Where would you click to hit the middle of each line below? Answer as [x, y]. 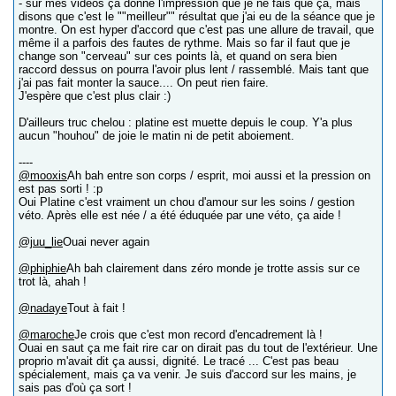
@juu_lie [41, 242]
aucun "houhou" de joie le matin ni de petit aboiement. [156, 136]
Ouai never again [106, 242]
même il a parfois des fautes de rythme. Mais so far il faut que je [184, 43]
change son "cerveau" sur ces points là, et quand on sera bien [178, 57]
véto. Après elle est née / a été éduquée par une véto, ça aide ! [180, 216]
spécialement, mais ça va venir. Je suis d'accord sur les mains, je [187, 375]
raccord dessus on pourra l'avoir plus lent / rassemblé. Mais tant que [194, 70]
